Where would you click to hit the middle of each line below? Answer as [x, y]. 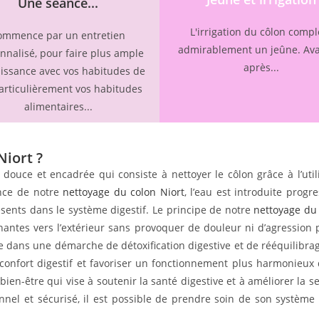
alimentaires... [58, 106]
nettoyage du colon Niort [124, 192]
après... [261, 67]
